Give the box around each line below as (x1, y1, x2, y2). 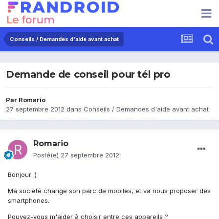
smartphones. (8, 197, 49, 205)
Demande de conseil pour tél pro (6, 68, 171, 81)
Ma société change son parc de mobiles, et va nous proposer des (8, 187, 211, 195)
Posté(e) (33, 151, 61, 159)
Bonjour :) (8, 171, 37, 179)
